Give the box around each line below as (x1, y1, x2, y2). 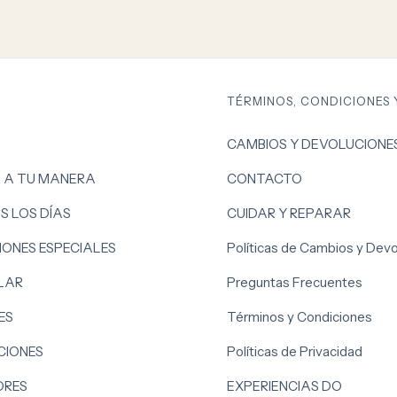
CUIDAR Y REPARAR (226, 204, 351, 222)
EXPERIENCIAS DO (226, 377, 342, 394)
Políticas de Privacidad (226, 342, 362, 360)
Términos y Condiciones (226, 307, 372, 325)
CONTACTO (226, 169, 302, 187)
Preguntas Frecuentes (226, 273, 362, 291)
